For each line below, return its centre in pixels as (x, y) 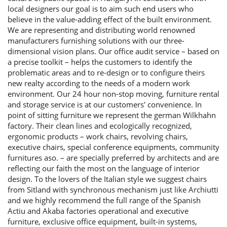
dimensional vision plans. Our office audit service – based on (113, 51)
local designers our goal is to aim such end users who (101, 9)
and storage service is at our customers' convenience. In (105, 104)
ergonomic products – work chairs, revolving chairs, (98, 136)
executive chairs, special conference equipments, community (113, 147)
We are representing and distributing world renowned (101, 30)
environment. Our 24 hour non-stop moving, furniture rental (113, 94)
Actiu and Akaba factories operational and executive (98, 211)
